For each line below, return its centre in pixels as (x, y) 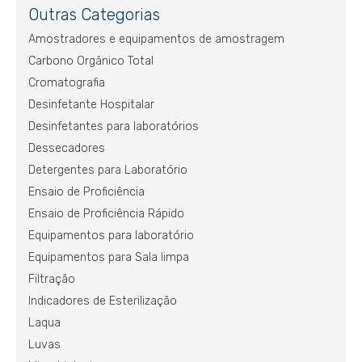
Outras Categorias (94, 15)
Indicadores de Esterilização (103, 301)
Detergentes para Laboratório (108, 170)
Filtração (52, 279)
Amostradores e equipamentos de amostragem (156, 39)
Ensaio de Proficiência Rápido (106, 214)
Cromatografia (67, 83)
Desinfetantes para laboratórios (114, 126)
